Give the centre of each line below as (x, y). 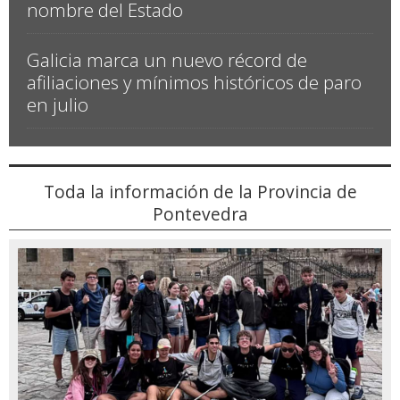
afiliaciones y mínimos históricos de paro (194, 83)
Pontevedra (200, 214)
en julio (58, 105)
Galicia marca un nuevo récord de (167, 60)
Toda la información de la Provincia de (200, 192)
